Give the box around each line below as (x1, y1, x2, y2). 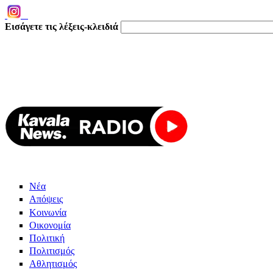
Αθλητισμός (29, 258, 77, 269)
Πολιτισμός (29, 246, 74, 257)
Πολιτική (29, 232, 65, 243)
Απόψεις (29, 194, 63, 205)
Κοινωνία (29, 207, 66, 218)
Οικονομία (29, 219, 71, 230)
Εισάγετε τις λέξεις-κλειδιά (5, 21, 121, 32)
